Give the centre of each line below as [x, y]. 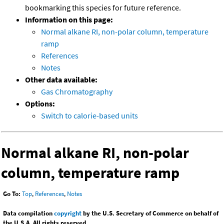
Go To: [12, 194]
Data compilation [28, 213]
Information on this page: [69, 20]
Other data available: [61, 80]
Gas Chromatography [77, 92]
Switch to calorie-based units [89, 116]
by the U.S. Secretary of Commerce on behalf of [150, 213]
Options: [40, 104]
